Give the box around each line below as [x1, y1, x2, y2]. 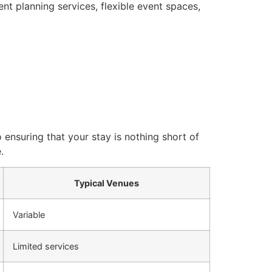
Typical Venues [74, 178, 139, 189]
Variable [13, 209, 45, 220]
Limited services [13, 241, 79, 252]
